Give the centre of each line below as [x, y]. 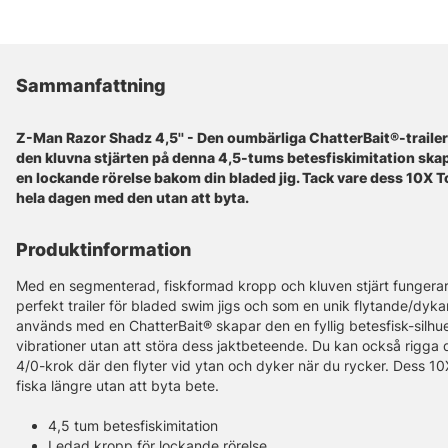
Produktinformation [103, 250]
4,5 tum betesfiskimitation [133, 426]
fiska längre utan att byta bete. [117, 386]
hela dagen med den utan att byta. [132, 198]
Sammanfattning [91, 86]
